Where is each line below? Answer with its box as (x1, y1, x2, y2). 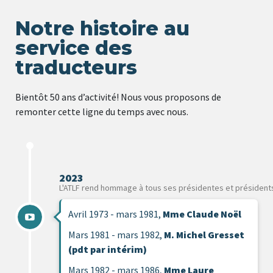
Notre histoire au (15, 16, 190, 41)
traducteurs (15, 55, 137, 80)
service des (15, 36, 132, 60)
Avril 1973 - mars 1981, (68, 208, 163, 221)
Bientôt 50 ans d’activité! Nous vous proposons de (15, 91, 221, 104)
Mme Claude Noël (163, 208, 243, 221)
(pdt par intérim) (68, 243, 147, 256)
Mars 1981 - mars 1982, (68, 229, 164, 241)
